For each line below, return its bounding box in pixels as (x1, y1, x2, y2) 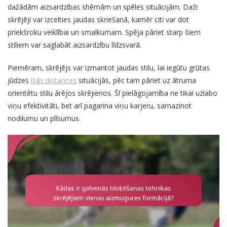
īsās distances (31, 75, 77, 86)
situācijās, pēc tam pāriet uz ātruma (77, 75, 196, 86)
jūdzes (8, 75, 31, 86)
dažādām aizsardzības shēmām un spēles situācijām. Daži (8, 2, 198, 12)
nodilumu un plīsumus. (8, 113, 81, 124)
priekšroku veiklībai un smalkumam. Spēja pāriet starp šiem (8, 27, 201, 37)
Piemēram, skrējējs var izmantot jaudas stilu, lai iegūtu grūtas (8, 63, 210, 73)
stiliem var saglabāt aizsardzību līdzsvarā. (8, 40, 141, 50)
